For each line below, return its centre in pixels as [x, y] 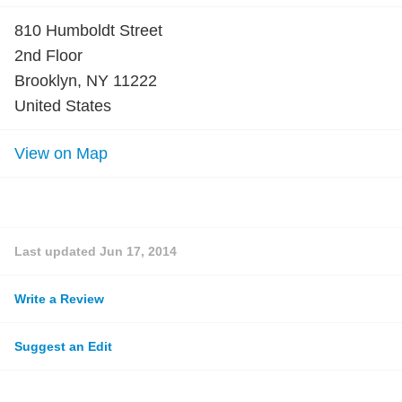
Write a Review [59, 299]
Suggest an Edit [63, 346]
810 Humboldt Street [88, 31]
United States [63, 106]
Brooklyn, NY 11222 [86, 81]
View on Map [61, 153]
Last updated [57, 251]
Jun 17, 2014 [138, 251]
